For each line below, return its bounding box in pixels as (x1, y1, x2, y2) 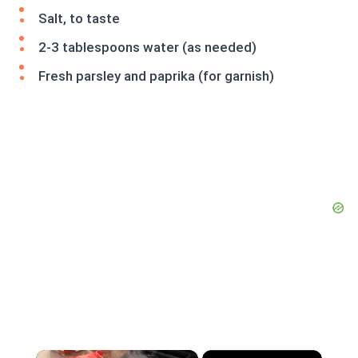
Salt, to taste (38, 10, 120, 26)
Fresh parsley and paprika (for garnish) (38, 68, 274, 84)
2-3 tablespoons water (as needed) (38, 39, 257, 55)
